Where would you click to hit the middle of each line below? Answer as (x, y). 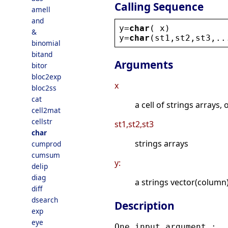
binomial (46, 43)
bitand (42, 54)
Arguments (144, 65)
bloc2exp (46, 77)
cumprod (46, 144)
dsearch (45, 200)
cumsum (46, 155)
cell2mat (46, 110)
